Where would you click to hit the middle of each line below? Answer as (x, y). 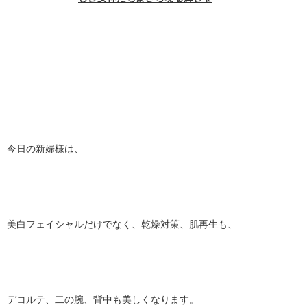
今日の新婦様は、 (45, 149)
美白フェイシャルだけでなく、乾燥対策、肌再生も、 (122, 224)
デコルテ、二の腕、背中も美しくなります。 (103, 299)
